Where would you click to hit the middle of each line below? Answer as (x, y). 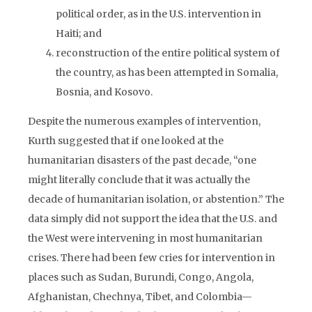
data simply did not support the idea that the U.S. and (153, 219)
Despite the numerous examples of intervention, (144, 121)
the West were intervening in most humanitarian (145, 238)
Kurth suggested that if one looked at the (126, 141)
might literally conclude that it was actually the (139, 180)
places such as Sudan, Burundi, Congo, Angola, (141, 277)
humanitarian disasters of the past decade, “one (142, 160)
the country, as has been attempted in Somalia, (167, 72)
